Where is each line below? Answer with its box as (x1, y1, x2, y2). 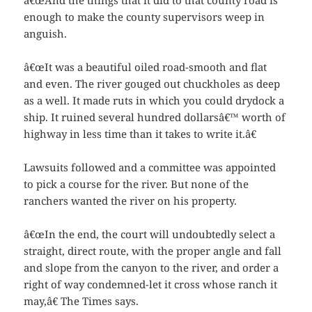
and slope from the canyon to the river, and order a (24, 260, 279, 275)
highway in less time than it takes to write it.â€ (24, 127, 257, 141)
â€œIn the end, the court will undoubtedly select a (24, 227, 276, 242)
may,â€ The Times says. (24, 294, 139, 309)
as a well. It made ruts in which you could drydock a (24, 93, 285, 108)
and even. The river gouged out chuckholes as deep (24, 77, 281, 91)
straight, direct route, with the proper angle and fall (24, 244, 282, 258)
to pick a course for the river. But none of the (24, 177, 249, 192)
